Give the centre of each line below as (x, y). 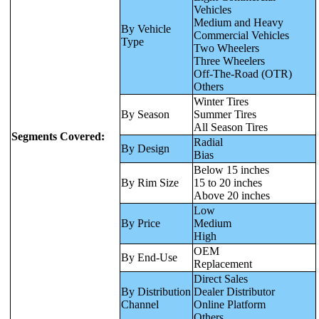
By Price (141, 224)
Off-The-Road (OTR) (243, 74)
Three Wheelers (229, 61)
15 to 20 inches (228, 183)
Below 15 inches (231, 170)
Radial (208, 142)
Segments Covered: (58, 137)
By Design (145, 149)
